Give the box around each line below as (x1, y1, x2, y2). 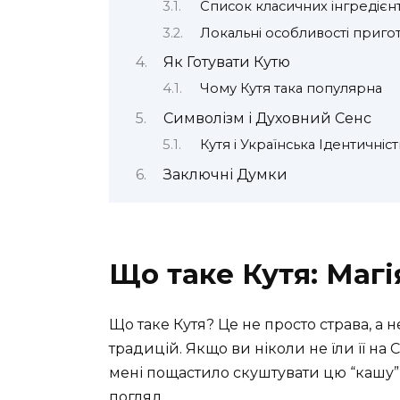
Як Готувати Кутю (162, 53, 290, 71)
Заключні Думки (162, 165, 287, 183)
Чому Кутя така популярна (199, 80, 382, 97)
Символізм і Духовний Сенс (162, 109, 371, 127)
